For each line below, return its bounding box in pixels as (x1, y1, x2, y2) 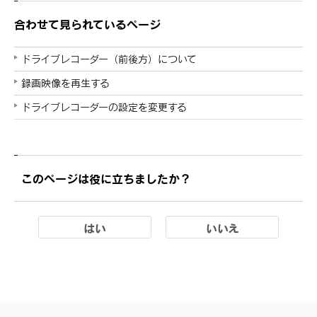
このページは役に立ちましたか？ (21, 171, 191, 185)
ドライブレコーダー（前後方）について (21, 52, 197, 65)
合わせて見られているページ (14, 16, 161, 31)
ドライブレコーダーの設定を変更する (21, 100, 187, 113)
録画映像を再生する (21, 76, 110, 89)
